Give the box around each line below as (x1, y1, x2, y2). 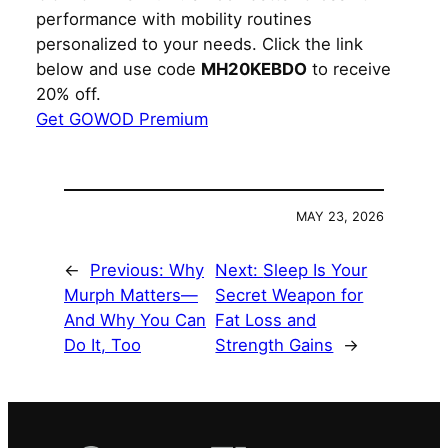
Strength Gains (215, 334, 334, 355)
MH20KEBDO (201, 58, 307, 79)
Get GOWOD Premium (36, 108, 208, 129)
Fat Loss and (215, 309, 317, 330)
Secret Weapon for (215, 284, 364, 305)
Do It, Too (64, 334, 141, 355)
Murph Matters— (64, 284, 198, 305)
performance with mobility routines (36, 8, 312, 29)
